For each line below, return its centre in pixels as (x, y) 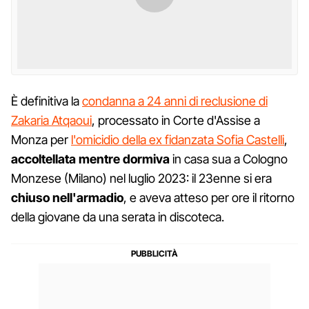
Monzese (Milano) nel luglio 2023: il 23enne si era (141, 178)
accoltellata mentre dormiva (90, 159)
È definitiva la (47, 101)
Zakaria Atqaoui (51, 120)
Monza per (41, 139)
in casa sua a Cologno (229, 159)
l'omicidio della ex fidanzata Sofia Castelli (178, 139)
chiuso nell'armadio (67, 197)
